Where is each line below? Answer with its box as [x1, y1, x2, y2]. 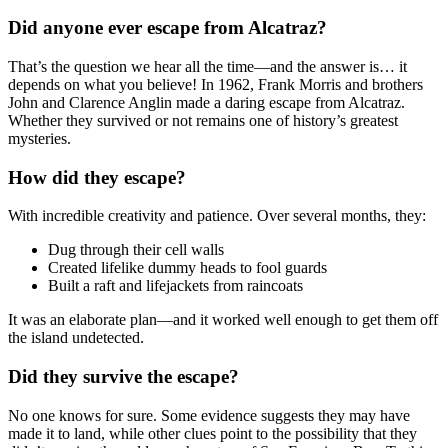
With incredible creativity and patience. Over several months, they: [8, 207, 426, 225]
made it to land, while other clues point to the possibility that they [8, 424, 417, 442]
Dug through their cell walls [48, 241, 224, 259]
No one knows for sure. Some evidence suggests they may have [8, 406, 410, 424]
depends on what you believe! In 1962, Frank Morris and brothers [8, 75, 423, 93]
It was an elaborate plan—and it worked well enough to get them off [8, 311, 438, 329]
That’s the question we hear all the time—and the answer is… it [8, 57, 407, 75]
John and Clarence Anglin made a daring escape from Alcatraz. [8, 93, 405, 111]
